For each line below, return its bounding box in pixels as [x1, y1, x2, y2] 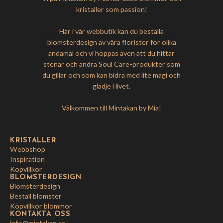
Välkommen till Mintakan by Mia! [62, 103, 161, 112]
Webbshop [10, 144, 45, 153]
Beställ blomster [10, 191, 62, 200]
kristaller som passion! [76, 4, 147, 13]
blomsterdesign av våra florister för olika [47, 37, 176, 46]
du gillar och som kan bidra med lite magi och [42, 70, 181, 79]
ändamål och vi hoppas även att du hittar [48, 48, 175, 57]
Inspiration [10, 154, 45, 163]
